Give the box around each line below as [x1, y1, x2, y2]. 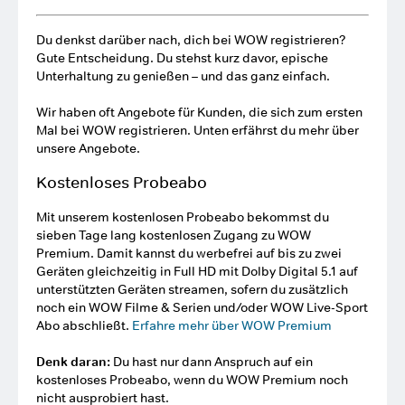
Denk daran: [36, 353, 110, 370]
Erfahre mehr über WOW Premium [132, 317, 332, 334]
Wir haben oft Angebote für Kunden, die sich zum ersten [36, 104, 363, 120]
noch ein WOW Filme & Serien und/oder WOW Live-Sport [36, 299, 368, 316]
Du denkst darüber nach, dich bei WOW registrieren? [36, 32, 346, 48]
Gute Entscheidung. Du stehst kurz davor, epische [36, 50, 328, 66]
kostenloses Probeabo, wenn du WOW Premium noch [36, 372, 348, 388]
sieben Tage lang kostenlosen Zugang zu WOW [36, 227, 311, 243]
